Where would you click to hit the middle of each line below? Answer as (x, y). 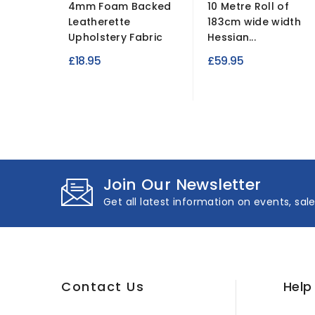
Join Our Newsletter (182, 185)
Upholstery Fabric (116, 37)
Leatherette (99, 22)
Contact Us (103, 287)
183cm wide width (254, 22)
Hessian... (232, 37)
